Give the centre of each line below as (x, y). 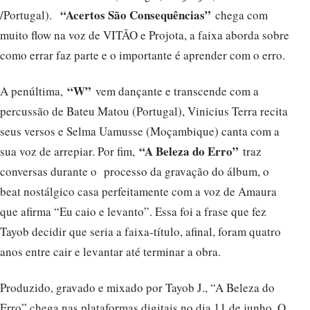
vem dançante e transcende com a (177, 91)
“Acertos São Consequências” (136, 15)
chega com (239, 15)
